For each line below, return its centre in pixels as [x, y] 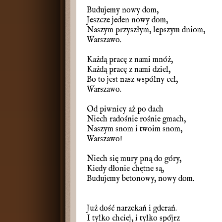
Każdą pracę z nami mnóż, [130, 60]
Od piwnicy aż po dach [125, 110]
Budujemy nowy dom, [123, 10]
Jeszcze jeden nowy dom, [127, 20]
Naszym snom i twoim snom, [135, 129]
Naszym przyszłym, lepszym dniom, [146, 30]
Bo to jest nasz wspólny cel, [132, 80]
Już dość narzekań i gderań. [132, 209]
